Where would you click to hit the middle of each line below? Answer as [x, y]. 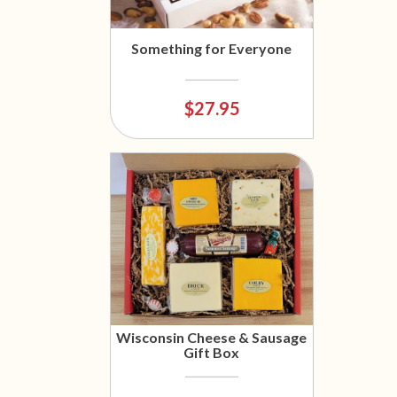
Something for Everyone [212, 48]
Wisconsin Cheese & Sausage [212, 338]
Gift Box [212, 353]
